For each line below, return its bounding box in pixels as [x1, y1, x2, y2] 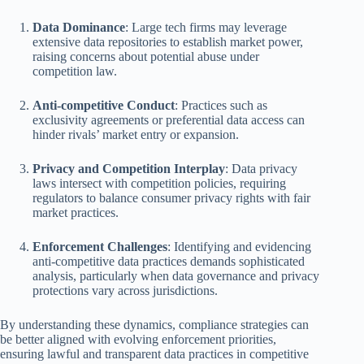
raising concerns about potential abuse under [32, 49, 259, 63]
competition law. [32, 63, 117, 78]
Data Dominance [32, 19, 125, 34]
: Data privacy [225, 161, 297, 175]
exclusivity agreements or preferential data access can [32, 112, 305, 127]
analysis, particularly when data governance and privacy [32, 268, 319, 283]
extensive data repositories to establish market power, [32, 34, 303, 49]
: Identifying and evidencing [167, 239, 311, 253]
